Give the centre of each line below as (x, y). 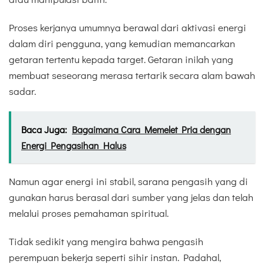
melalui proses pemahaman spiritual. (89, 213)
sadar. (22, 91)
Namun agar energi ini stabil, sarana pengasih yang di (128, 181)
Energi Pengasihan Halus (74, 146)
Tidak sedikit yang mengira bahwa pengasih (106, 242)
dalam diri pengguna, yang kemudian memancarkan (122, 43)
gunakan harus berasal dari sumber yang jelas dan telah (131, 197)
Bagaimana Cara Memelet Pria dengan (151, 130)
